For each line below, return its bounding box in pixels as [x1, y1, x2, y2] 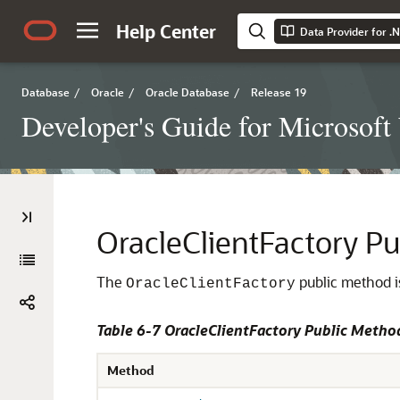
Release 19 [251, 85, 306, 99]
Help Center [116, 20, 216, 43]
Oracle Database [146, 85, 229, 99]
